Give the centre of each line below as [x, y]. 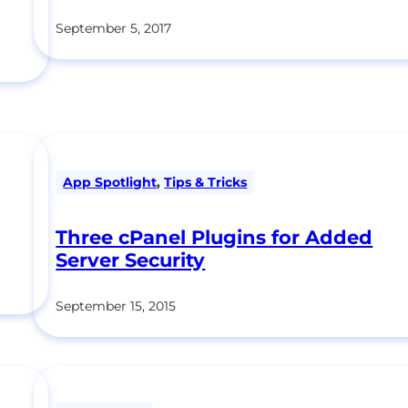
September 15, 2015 [116, 306]
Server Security [131, 260]
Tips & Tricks [206, 183]
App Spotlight [110, 183]
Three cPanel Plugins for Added [214, 237]
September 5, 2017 [114, 29]
